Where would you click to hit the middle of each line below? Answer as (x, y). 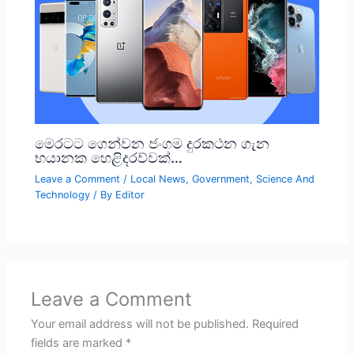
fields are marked (79, 343)
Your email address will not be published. (140, 324)
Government (221, 179)
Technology (63, 194)
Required (276, 324)
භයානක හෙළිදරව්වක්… (109, 157)
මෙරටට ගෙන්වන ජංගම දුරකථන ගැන (153, 143)
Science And (286, 179)
